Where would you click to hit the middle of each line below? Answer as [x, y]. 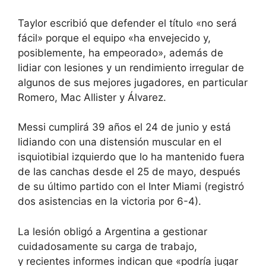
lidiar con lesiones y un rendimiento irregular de [131, 67]
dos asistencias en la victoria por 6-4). [110, 202]
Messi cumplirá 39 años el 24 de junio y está [124, 127]
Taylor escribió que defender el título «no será [127, 23]
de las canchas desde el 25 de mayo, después [129, 172]
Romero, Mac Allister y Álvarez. [92, 97]
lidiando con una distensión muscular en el [120, 142]
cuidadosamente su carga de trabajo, [107, 246]
